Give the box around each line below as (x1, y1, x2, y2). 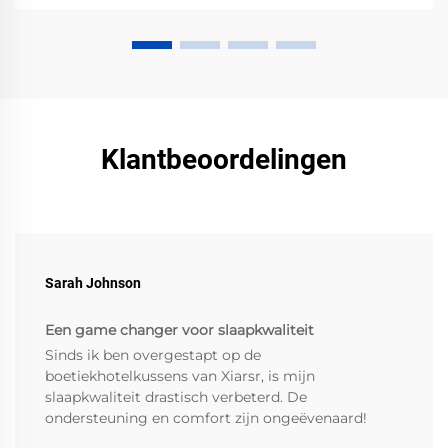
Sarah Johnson (45, 275, 141, 292)
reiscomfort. (35, 23, 121, 42)
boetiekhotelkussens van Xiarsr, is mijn (45, 367, 315, 386)
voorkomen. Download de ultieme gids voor (35, 2, 344, 21)
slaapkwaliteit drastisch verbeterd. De (45, 388, 307, 407)
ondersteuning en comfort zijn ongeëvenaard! (45, 409, 367, 428)
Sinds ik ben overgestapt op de (45, 346, 261, 365)
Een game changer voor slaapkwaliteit (45, 321, 314, 340)
